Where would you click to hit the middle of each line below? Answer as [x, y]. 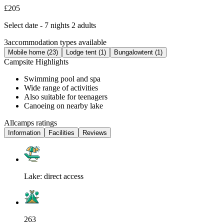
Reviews [95, 132]
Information [24, 132]
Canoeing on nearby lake [63, 105]
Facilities [61, 132]
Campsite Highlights [36, 61]
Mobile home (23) [33, 52]
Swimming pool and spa [62, 78]
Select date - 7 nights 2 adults [50, 25]
